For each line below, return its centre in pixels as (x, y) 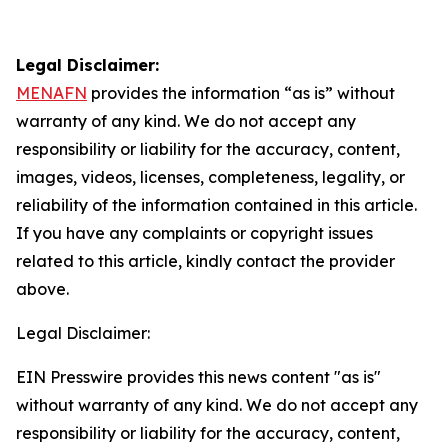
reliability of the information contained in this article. (216, 205)
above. (42, 289)
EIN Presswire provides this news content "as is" (198, 377)
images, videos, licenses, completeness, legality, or (210, 177)
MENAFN (51, 93)
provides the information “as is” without (241, 93)
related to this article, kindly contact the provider (205, 261)
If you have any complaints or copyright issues (194, 233)
